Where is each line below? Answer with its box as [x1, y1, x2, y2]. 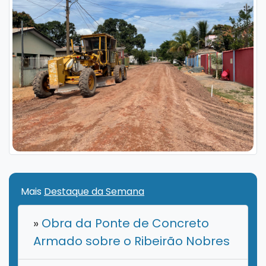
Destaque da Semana [44, 185, 144, 199]
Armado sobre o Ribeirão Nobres [33, 233, 230, 250]
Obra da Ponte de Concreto [39, 215, 209, 232]
